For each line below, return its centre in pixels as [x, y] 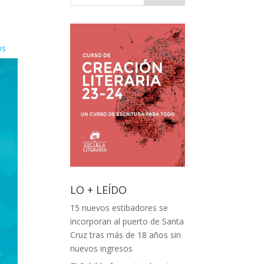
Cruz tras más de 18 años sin [126, 235]
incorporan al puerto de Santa [127, 222]
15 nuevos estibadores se [119, 208]
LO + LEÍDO [99, 190]
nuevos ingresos [102, 249]
